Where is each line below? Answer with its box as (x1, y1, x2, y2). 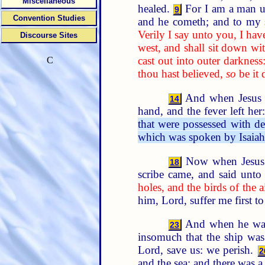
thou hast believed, (137, 67, 226, 80)
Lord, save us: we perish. (137, 244, 257, 257)
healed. (137, 2, 173, 15)
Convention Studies (12, 14, 85, 22)
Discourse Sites (20, 31, 77, 40)
